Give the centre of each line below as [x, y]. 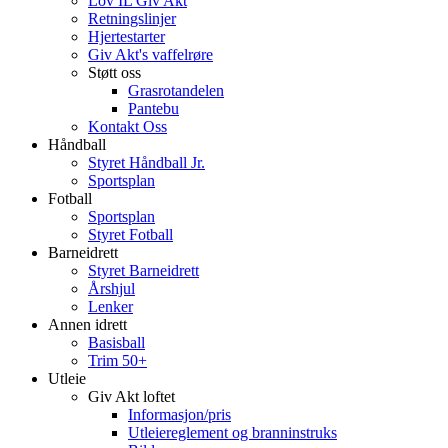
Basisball [116, 342]
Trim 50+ [117, 360]
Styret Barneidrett [143, 270]
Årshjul [111, 288]
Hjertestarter [126, 36]
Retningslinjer [132, 18]
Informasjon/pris [179, 414]
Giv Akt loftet [131, 396]
